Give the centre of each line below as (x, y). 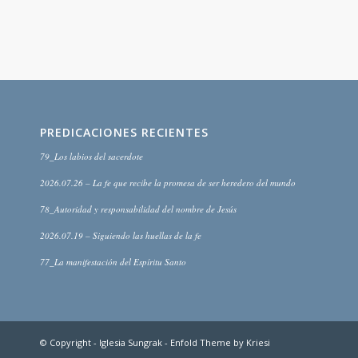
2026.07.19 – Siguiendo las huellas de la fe (121, 236)
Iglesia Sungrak (131, 343)
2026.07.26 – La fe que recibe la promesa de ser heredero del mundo (168, 183)
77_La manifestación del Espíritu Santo (113, 262)
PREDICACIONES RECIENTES (124, 133)
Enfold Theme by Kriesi (220, 343)
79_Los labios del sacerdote (91, 157)
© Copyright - (70, 343)
